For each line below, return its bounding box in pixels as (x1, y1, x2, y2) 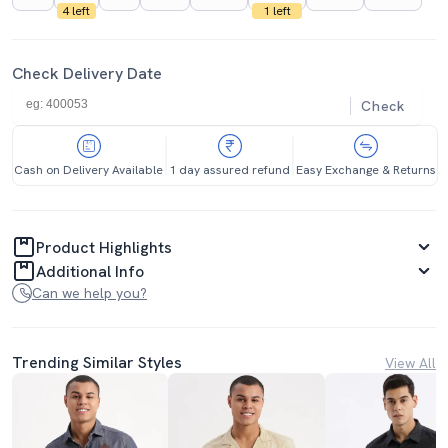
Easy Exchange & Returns (296, 162, 436, 178)
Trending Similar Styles (12, 352, 182, 373)
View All (385, 353, 436, 372)
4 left (62, 3, 91, 19)
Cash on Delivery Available (14, 162, 163, 178)
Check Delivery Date (12, 63, 162, 84)
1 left (262, 3, 291, 19)
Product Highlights (36, 236, 172, 258)
